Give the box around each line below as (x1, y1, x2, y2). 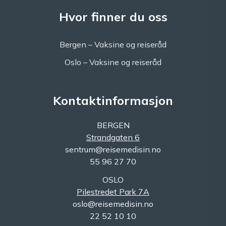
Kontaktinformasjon (53, 93, 173, 108)
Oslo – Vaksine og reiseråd (65, 57, 161, 68)
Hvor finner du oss (59, 9, 167, 25)
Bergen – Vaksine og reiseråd (60, 39, 166, 50)
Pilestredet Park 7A (77, 187, 149, 197)
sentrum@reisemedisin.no (65, 144, 161, 155)
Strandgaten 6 (86, 132, 140, 143)
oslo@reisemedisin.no (73, 199, 153, 209)
